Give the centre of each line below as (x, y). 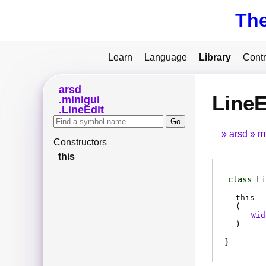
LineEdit (83, 110)
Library (215, 57)
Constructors (80, 142)
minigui (80, 100)
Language (166, 57)
